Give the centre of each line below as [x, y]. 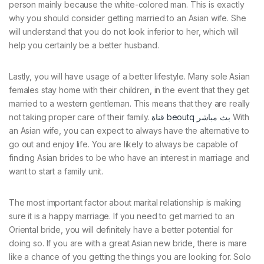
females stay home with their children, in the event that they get [129, 90]
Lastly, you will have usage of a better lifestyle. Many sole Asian [129, 77]
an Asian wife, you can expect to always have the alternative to [129, 131]
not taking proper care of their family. [80, 117]
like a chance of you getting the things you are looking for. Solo [130, 257]
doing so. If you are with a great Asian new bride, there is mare [128, 243]
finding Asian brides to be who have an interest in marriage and [129, 158]
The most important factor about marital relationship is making [125, 203]
